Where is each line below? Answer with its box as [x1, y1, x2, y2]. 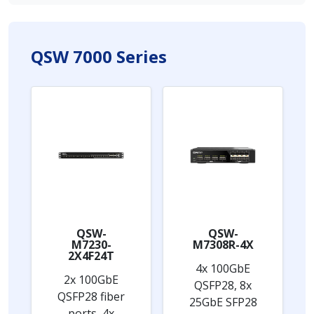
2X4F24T [68, 247, 114, 264]
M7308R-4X [192, 236, 254, 252]
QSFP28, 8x [194, 277, 252, 293]
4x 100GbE [196, 260, 250, 276]
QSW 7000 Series [31, 44, 167, 68]
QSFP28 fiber [57, 288, 125, 304]
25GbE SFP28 [189, 294, 257, 310]
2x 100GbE [64, 271, 118, 287]
